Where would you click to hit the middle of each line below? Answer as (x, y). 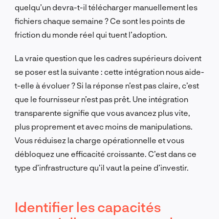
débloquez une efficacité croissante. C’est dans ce (106, 153)
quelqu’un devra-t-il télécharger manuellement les (106, 7)
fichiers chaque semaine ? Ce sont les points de (100, 21)
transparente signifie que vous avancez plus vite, (102, 112)
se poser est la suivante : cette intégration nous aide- (109, 71)
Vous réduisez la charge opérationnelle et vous (99, 140)
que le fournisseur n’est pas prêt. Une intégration (101, 99)
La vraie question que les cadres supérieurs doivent (108, 58)
